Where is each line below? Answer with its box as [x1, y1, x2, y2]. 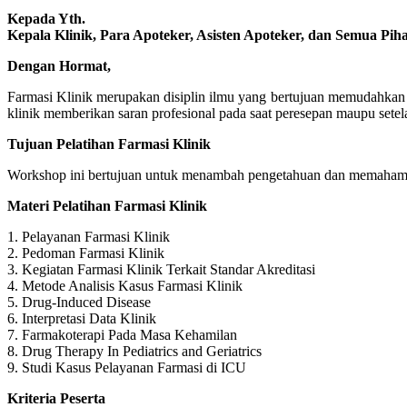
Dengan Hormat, [7, 57, 111, 74]
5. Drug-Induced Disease [7, 293, 151, 310]
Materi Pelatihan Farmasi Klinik [7, 197, 207, 213]
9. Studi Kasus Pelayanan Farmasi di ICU [7, 359, 246, 375]
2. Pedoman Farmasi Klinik [7, 244, 164, 261]
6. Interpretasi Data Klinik [7, 310, 156, 326]
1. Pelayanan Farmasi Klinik [7, 228, 170, 244]
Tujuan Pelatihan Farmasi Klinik [7, 135, 211, 152]
